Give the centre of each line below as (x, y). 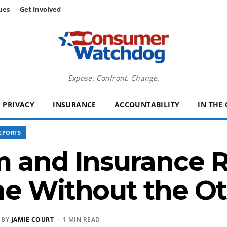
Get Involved (40, 9)
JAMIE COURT (32, 220)
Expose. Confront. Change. (113, 78)
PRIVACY (19, 105)
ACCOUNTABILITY (147, 105)
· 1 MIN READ (77, 220)
